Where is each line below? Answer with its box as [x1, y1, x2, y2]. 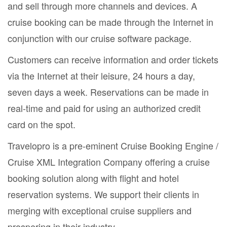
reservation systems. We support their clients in [8, 187, 199, 201]
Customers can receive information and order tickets [8, 52, 218, 66]
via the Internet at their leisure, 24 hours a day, [8, 68, 195, 82]
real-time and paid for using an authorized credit [8, 101, 201, 115]
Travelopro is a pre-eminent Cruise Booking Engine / [8, 138, 218, 152]
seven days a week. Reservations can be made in [8, 85, 209, 98]
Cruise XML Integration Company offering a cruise [8, 155, 210, 168]
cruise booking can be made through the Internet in [8, 15, 213, 28]
